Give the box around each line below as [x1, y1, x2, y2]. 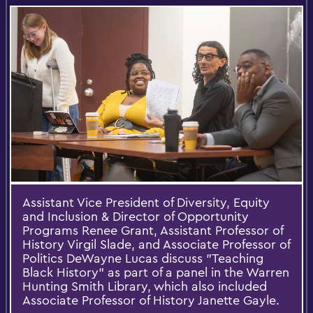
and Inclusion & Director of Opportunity [22, 208, 249, 224]
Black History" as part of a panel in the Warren [22, 263, 289, 280]
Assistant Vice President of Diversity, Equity [22, 194, 270, 210]
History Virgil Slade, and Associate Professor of [22, 235, 291, 252]
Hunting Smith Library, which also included [22, 277, 267, 294]
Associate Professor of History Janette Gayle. [22, 291, 279, 308]
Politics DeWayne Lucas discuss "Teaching [22, 249, 263, 266]
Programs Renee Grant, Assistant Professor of [22, 221, 284, 238]
